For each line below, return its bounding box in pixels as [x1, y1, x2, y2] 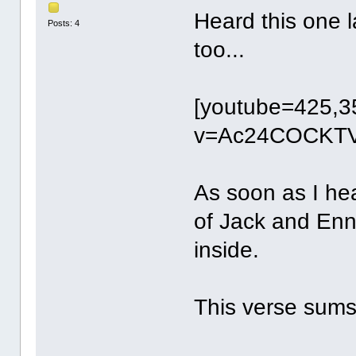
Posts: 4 [48, 18, 80, 29]
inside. [194, 237, 260, 262]
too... [194, 37, 246, 62]
